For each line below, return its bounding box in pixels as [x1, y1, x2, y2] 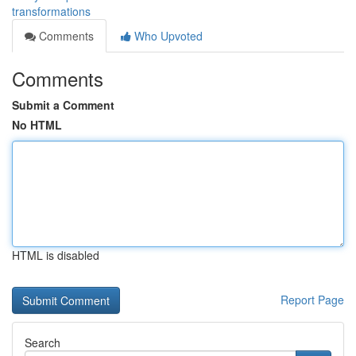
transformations [12, 3, 91, 19]
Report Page [281, 292, 344, 308]
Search [25, 335, 60, 350]
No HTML [12, 117, 62, 133]
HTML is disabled [12, 247, 99, 263]
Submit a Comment [12, 97, 114, 113]
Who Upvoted [131, 28, 203, 44]
